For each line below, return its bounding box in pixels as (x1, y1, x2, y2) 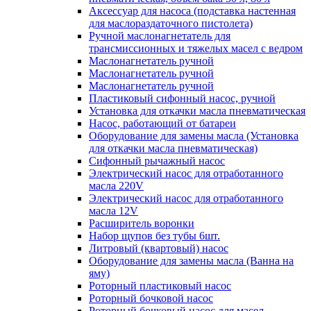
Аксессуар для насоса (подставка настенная (89, 5, 296, 17)
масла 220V (89, 180, 144, 192)
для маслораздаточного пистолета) (89, 17, 253, 29)
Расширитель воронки (89, 217, 194, 229)
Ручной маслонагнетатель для (89, 30, 230, 42)
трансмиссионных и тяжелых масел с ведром (89, 42, 303, 54)
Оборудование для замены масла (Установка (89, 130, 299, 142)
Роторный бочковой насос (89, 292, 213, 304)
